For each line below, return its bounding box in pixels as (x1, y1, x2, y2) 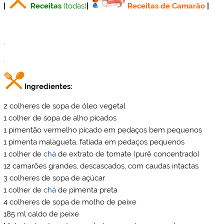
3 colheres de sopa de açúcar (3, 173, 105, 182)
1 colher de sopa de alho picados (3, 113, 117, 122)
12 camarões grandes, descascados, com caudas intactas (3, 161, 199, 170)
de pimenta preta (56, 185, 118, 194)
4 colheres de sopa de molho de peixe (3, 197, 137, 206)
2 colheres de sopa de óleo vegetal (3, 101, 126, 110)
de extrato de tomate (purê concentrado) (56, 149, 200, 158)
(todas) (63, 1, 87, 11)
